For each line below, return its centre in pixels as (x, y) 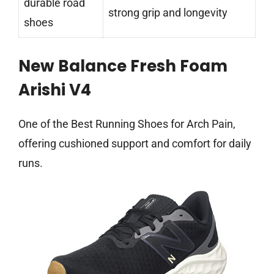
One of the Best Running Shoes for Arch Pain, (127, 124)
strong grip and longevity (168, 13)
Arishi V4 (55, 90)
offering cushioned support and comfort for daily (135, 144)
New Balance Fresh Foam (123, 66)
